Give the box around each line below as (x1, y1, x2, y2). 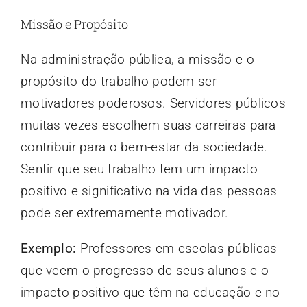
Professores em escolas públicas (76, 240, 278, 256)
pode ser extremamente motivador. (20, 204, 229, 221)
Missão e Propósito (20, 15, 128, 32)
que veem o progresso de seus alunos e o (20, 262, 269, 278)
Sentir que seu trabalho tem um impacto (20, 160, 258, 177)
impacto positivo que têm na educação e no (20, 284, 280, 300)
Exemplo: (20, 240, 77, 256)
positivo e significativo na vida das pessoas (20, 182, 278, 199)
